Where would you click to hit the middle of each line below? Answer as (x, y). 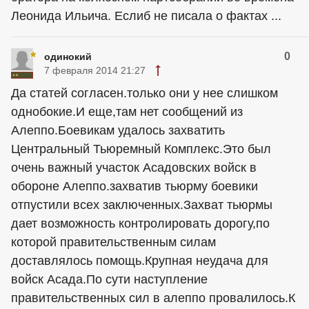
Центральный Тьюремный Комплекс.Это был (141, 149)
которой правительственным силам (113, 242)
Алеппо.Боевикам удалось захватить (118, 130)
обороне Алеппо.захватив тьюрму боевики (134, 186)
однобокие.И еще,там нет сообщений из (127, 112)
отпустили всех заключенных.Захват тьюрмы (142, 205)
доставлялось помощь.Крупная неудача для (140, 261)
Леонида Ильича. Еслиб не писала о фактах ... (146, 16)
